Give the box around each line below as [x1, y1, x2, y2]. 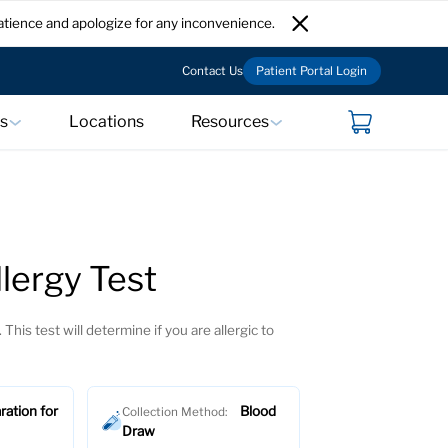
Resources [191, 112, 270, 131]
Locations [68, 112, 144, 131]
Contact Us [181, 63, 243, 78]
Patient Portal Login [256, 63, 367, 78]
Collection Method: [121, 404, 230, 419]
